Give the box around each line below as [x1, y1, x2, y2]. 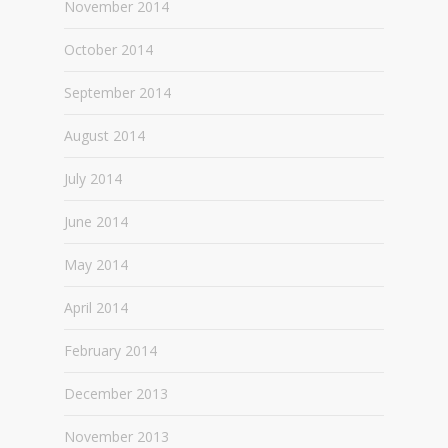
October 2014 [64, 40, 153, 59]
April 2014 [64, 298, 128, 317]
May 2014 [64, 255, 128, 274]
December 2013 [64, 384, 168, 403]
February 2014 [64, 341, 157, 360]
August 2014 [64, 126, 145, 145]
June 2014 [64, 212, 128, 231]
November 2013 [64, 427, 169, 446]
